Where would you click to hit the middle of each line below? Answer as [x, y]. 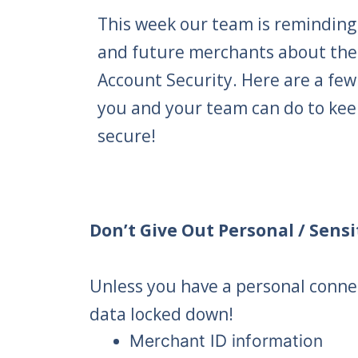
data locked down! [161, 314]
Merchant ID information [226, 341]
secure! [127, 136]
